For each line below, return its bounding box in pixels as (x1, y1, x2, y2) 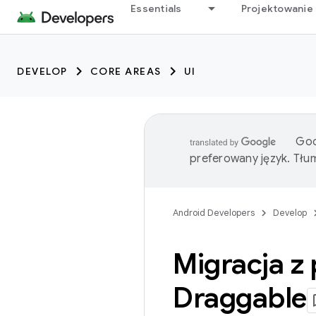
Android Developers (173, 207, 255, 219)
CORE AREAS (90, 65, 162, 78)
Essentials (130, 2, 182, 15)
